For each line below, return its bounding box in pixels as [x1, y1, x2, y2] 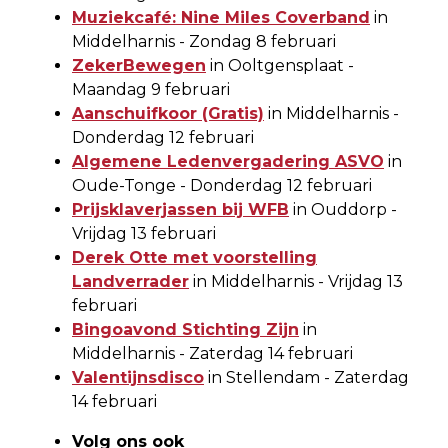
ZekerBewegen [72, 56, 206, 76]
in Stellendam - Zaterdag [204, 368, 409, 388]
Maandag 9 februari [72, 80, 230, 100]
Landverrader [72, 272, 189, 292]
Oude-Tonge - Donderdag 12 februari [72, 176, 372, 196]
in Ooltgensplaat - [206, 56, 354, 76]
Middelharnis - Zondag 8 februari [72, 32, 336, 52]
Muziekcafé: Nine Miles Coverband [72, 8, 370, 28]
